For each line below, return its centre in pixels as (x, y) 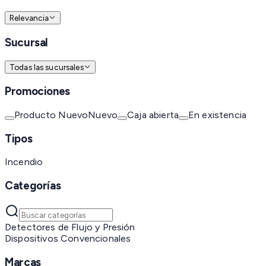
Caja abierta (153, 115)
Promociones (37, 91)
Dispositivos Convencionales (68, 238)
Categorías (33, 186)
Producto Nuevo (51, 115)
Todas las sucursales (47, 67)
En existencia (217, 115)
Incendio (24, 162)
